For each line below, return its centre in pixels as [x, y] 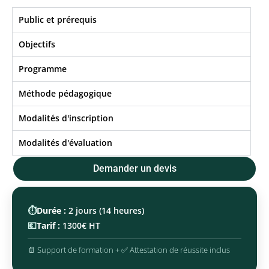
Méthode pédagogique [65, 94]
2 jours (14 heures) [105, 210]
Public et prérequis [58, 20]
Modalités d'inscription [66, 118]
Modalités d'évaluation [65, 143]
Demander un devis [134, 169]
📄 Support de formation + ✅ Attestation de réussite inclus [129, 250]
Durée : [51, 210]
